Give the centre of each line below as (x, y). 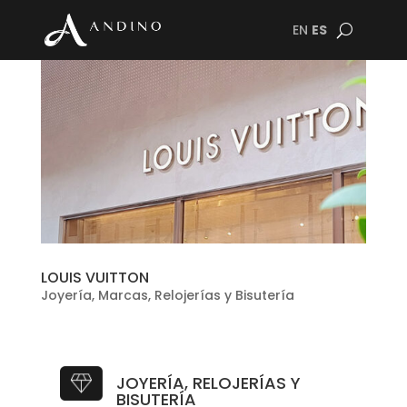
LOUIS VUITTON (94, 277)
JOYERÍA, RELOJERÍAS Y (208, 382)
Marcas (123, 295)
